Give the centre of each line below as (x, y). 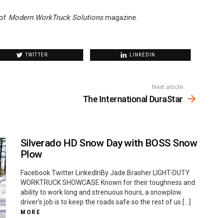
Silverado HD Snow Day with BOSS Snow (109, 143)
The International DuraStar (133, 99)
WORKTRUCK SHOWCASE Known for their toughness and (108, 183)
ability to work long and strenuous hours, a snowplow (101, 192)
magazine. (120, 17)
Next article (167, 87)
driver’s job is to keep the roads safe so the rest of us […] (106, 202)
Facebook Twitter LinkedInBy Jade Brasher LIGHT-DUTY (105, 173)
